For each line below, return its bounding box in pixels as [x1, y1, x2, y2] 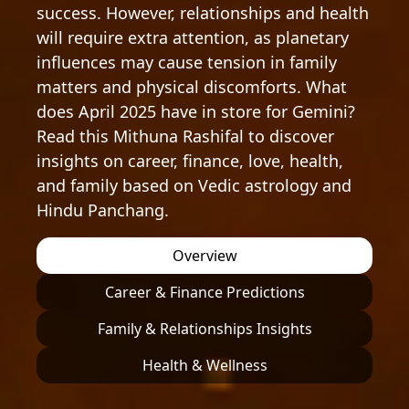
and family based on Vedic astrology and [37, 174, 351, 196]
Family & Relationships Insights [97, 319, 312, 339]
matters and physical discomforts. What [37, 76, 347, 98]
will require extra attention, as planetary [37, 26, 349, 48]
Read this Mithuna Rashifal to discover [37, 125, 334, 147]
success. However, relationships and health [37, 2, 369, 24]
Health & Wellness [142, 355, 267, 375]
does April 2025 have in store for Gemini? [37, 100, 355, 122]
